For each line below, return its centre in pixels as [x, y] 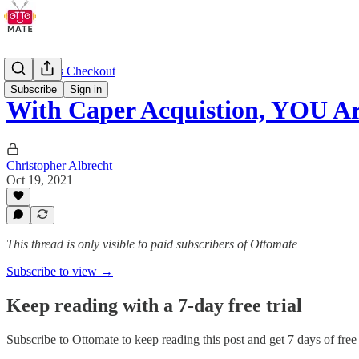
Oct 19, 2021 [40, 179]
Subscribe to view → [60, 271]
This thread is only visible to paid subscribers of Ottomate [152, 244]
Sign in [86, 89]
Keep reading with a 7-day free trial [154, 305]
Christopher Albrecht [59, 165]
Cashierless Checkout [61, 71]
